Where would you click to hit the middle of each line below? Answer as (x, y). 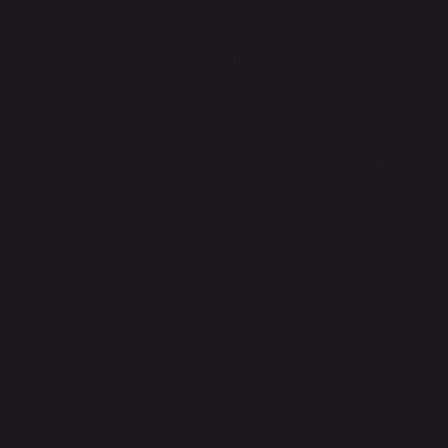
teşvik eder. (103, 373)
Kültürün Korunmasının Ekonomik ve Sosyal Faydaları (254, 214)
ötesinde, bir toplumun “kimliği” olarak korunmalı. (234, 163)
